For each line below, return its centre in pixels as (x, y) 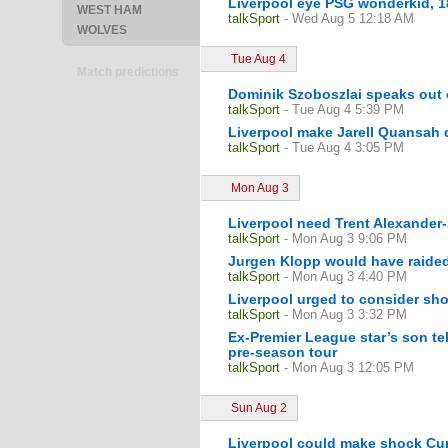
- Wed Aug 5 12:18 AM (349, 18)
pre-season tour (282, 352)
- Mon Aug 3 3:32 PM (345, 314)
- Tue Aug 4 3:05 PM (344, 147)
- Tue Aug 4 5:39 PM (344, 109)
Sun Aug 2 (259, 408)
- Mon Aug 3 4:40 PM (345, 276)
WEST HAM (109, 10)
